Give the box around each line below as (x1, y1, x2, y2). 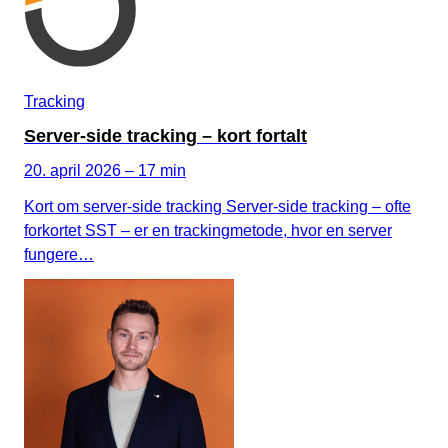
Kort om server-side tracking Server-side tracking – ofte (24, 197, 411, 215)
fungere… (24, 245, 94, 263)
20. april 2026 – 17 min (24, 161, 186, 179)
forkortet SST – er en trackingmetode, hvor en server (24, 221, 392, 239)
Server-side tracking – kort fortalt (24, 125, 307, 146)
